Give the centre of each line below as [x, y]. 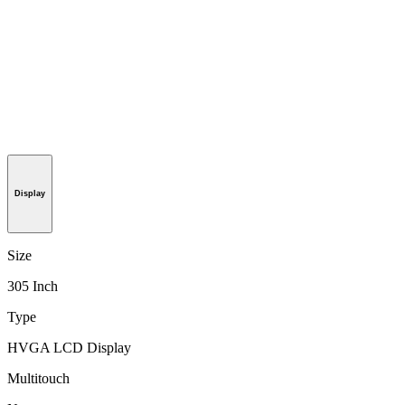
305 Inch [33, 287]
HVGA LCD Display [69, 348]
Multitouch [38, 379]
